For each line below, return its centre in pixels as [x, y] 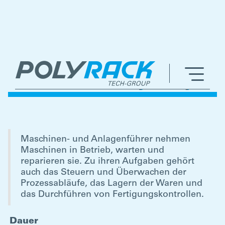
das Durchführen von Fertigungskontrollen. [112, 195]
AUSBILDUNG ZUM [78, 62]
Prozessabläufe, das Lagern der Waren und [111, 184]
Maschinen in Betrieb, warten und [92, 151]
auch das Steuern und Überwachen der [103, 173]
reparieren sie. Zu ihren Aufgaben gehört [107, 162]
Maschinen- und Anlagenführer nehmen [105, 140]
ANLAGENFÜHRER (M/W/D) [103, 86]
